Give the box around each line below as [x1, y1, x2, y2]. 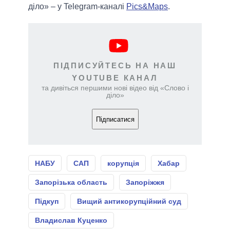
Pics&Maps [126, 2, 168, 11]
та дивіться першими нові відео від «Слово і [41, 84, 189, 92]
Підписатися [95, 115, 135, 123]
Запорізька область [35, 178, 107, 187]
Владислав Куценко [35, 216, 107, 225]
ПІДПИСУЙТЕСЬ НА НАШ [53, 61, 177, 70]
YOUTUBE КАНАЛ [72, 73, 158, 83]
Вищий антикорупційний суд [77, 197, 181, 206]
